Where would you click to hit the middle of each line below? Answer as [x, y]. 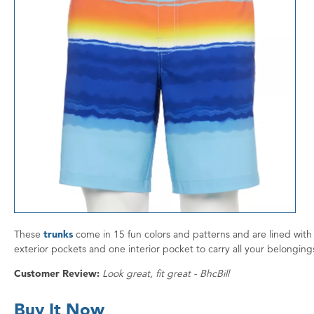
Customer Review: [57, 273]
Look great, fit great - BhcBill [164, 273]
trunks [58, 234]
